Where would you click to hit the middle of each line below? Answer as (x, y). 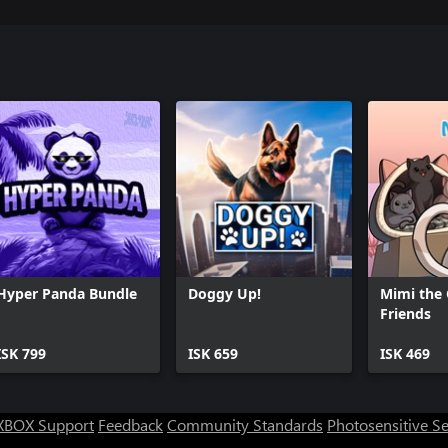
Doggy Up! (224, 293)
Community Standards (245, 424)
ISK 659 (213, 353)
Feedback (130, 424)
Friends (405, 313)
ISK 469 (405, 353)
